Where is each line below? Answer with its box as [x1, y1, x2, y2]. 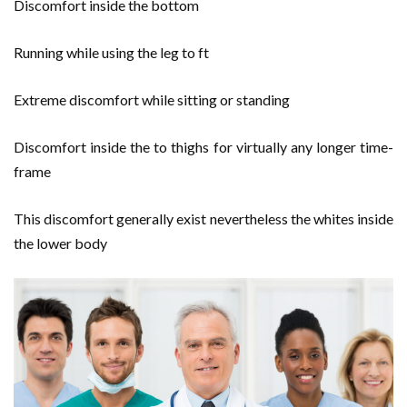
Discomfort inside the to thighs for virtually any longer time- [14, 137, 393, 155]
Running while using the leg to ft [14, 43, 209, 61]
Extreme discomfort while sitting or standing [14, 90, 290, 108]
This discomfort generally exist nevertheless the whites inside [14, 209, 393, 227]
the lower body [14, 233, 107, 252]
